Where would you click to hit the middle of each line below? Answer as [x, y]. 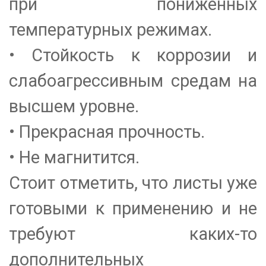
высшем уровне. [74, 107]
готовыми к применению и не [133, 209]
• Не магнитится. [74, 158]
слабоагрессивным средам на [133, 81]
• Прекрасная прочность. [107, 132]
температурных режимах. [110, 30]
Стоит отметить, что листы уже [133, 183]
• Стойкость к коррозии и [133, 56]
